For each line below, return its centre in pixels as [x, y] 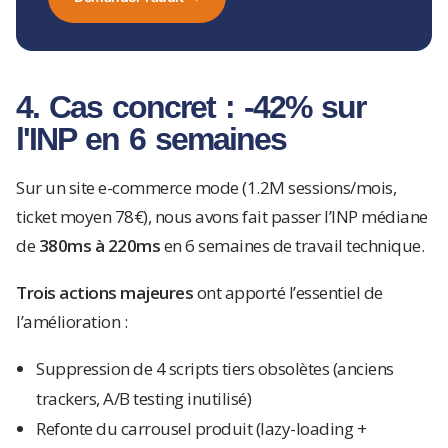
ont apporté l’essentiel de [288, 292]
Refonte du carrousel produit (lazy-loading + [201, 428]
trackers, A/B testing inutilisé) [143, 398]
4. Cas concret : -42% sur [190, 107]
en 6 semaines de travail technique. [292, 245]
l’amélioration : [71, 321]
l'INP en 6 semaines [151, 139]
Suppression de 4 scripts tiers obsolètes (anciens [215, 368]
